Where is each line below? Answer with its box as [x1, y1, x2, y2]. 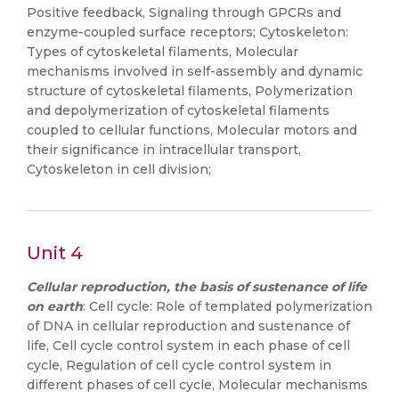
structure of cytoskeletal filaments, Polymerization [27, 83, 353, 99]
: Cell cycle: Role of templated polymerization [83, 298, 372, 314]
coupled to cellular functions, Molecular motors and [27, 122, 357, 138]
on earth [27, 298, 83, 314]
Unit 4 [27, 242, 83, 264]
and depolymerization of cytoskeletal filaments [27, 102, 330, 118]
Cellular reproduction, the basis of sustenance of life [27, 279, 367, 295]
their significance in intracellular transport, [27, 142, 301, 158]
